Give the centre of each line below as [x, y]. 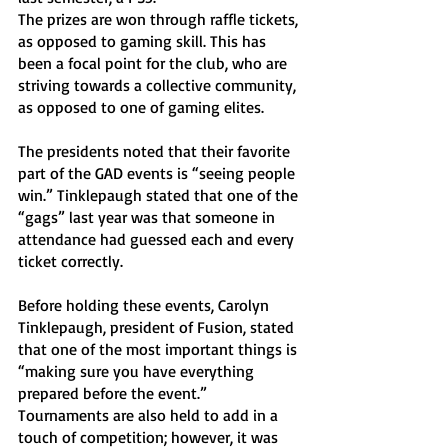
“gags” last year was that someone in [148, 217]
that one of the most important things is [159, 349]
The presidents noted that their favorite [156, 151]
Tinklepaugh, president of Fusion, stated [158, 327]
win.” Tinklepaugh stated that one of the [160, 195]
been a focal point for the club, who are [154, 63]
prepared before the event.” [114, 393]
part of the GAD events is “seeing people [158, 173]
